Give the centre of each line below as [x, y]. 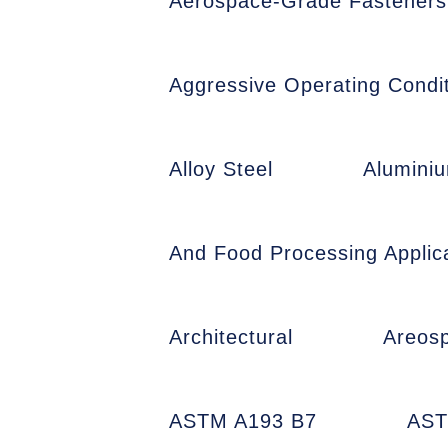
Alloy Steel [221, 169]
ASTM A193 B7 [243, 421]
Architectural [231, 337]
